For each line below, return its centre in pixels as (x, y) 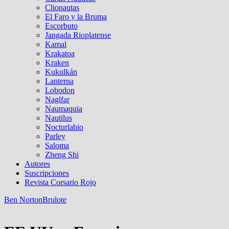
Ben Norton (23, 200)
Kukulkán (61, 72)
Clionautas (62, 7)
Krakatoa (60, 53)
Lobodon (60, 90)
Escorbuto (61, 26)
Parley (55, 136)
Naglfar (57, 99)
